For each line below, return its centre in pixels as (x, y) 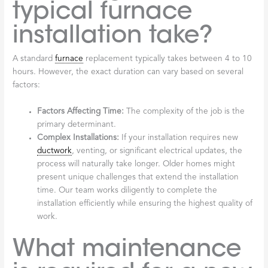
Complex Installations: (78, 138)
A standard (34, 59)
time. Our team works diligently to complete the (127, 190)
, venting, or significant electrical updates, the (157, 151)
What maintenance (127, 248)
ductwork (55, 151)
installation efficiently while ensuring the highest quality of (145, 203)
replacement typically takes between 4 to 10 (168, 59)
